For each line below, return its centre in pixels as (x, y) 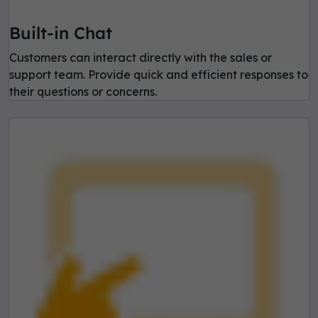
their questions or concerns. (83, 92)
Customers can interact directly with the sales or (141, 58)
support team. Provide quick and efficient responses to (159, 75)
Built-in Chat (61, 33)
